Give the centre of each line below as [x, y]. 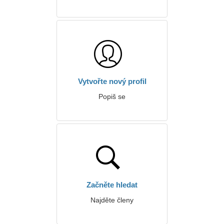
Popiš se [112, 96]
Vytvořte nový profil [112, 81]
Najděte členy [112, 200]
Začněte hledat [112, 185]
